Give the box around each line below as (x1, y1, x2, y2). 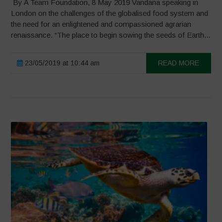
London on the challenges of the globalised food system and (11, 9, 209, 18)
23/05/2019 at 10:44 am (23, 59, 100, 67)
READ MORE (158, 59, 199, 67)
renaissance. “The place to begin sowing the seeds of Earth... (11, 31, 211, 40)
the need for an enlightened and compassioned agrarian (11, 20, 192, 29)
